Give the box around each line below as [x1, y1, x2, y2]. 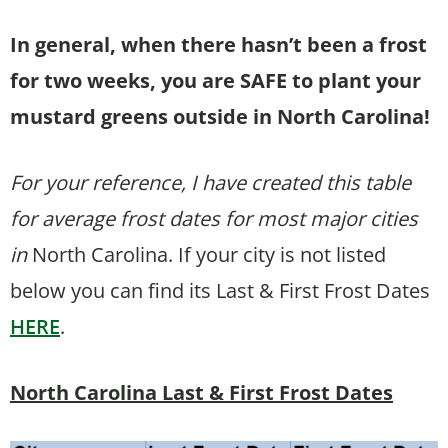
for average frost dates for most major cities [10, 204, 418, 232]
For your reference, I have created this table [10, 168, 411, 196]
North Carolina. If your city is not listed [32, 240, 386, 268]
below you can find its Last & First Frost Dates [10, 276, 430, 304]
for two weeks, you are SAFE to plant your [10, 66, 421, 94]
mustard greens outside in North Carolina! [10, 102, 430, 130]
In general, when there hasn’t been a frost [10, 30, 427, 58]
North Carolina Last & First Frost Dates [10, 378, 393, 406]
